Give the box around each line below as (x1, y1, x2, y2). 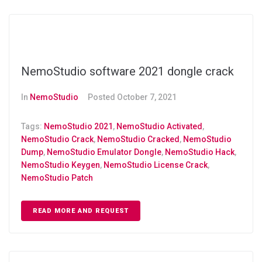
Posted (88, 92, 117, 102)
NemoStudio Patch (21, 173, 93, 182)
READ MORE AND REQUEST (33, 206, 129, 215)
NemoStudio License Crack (104, 160, 208, 170)
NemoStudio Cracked (97, 134, 180, 144)
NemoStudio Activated (116, 121, 202, 131)
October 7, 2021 (117, 92, 177, 102)
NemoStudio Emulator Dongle (47, 147, 161, 157)
